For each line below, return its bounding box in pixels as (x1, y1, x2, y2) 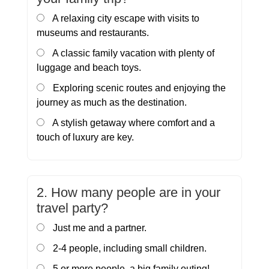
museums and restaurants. (37, 28, 149, 38)
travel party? (37, 201, 108, 216)
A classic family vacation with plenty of (50, 48, 214, 59)
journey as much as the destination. (37, 97, 187, 108)
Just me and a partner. (50, 223, 147, 234)
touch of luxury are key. (37, 132, 134, 143)
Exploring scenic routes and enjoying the (50, 83, 226, 94)
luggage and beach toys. (37, 62, 141, 73)
